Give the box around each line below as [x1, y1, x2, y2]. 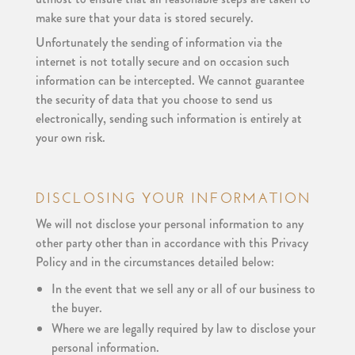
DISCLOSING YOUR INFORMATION [35, 189, 311, 207]
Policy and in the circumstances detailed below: [35, 253, 274, 271]
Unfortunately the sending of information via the [35, 33, 282, 52]
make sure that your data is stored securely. [35, 9, 254, 27]
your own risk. [35, 128, 105, 147]
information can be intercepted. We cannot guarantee [35, 71, 304, 90]
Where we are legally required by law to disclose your [51, 319, 315, 338]
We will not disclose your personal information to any [35, 215, 303, 233]
